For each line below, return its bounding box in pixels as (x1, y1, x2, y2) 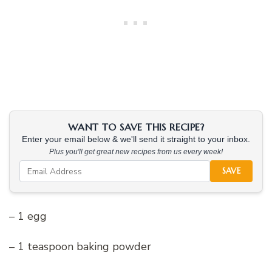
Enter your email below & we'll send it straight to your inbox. (22, 135, 250, 144)
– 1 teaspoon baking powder (9, 239, 151, 254)
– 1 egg (9, 209, 47, 224)
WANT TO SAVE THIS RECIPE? (68, 121, 204, 134)
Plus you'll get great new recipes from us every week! (49, 148, 223, 157)
